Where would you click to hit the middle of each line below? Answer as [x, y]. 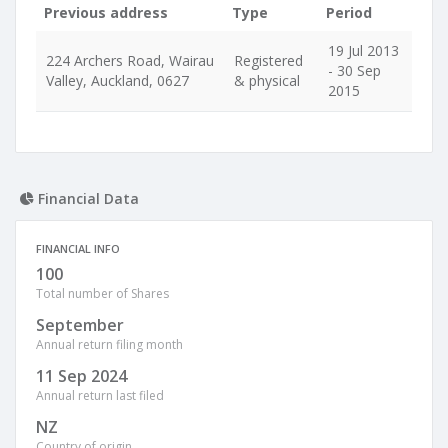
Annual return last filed [100, 395]
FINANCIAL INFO [78, 248]
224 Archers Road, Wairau [130, 60]
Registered [268, 60]
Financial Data [86, 198]
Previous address [106, 12]
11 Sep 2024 [81, 376]
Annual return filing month [109, 344]
